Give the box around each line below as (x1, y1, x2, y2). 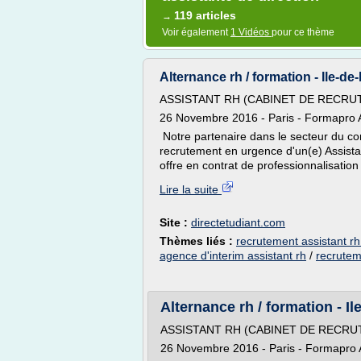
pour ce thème (272, 27, 334, 38)
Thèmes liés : (160, 234, 236, 247)
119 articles (174, 9, 236, 22)
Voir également (162, 27, 230, 38)
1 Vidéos (230, 27, 272, 38)
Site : (160, 216, 191, 229)
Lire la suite (160, 183, 222, 196)
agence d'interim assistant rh (160, 249, 306, 262)
